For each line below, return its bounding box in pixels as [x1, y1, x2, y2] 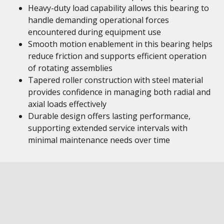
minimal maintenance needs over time [28, 134, 170, 145]
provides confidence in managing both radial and [28, 86, 210, 97]
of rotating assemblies [28, 62, 112, 73]
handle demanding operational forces [28, 14, 169, 25]
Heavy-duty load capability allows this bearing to [28, 2, 209, 13]
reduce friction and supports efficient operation [28, 50, 206, 61]
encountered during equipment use [28, 26, 161, 37]
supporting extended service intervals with [28, 122, 187, 133]
